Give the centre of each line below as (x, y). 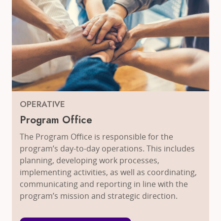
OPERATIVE (42, 105)
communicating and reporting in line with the (104, 184)
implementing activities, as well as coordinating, (108, 172)
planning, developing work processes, (90, 161)
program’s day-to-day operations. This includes (107, 149)
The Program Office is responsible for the (96, 137)
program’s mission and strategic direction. (99, 196)
